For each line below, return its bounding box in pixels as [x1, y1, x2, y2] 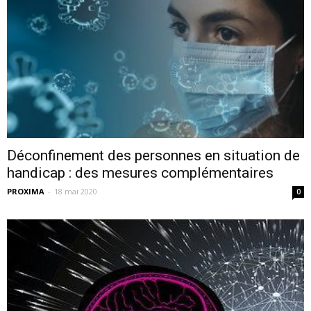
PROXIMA [7, 185, 44, 196]
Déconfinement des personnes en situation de [7, 146, 300, 164]
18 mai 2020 [54, 185, 97, 196]
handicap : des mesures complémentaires [7, 164, 274, 181]
